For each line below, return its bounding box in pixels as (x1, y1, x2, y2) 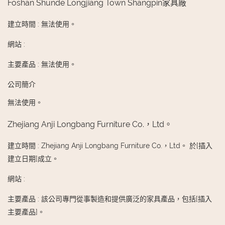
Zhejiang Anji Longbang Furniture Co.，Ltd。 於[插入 (41, 142, 212, 150)
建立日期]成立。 (8, 155, 59, 163)
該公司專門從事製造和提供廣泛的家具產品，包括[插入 (41, 195, 212, 203)
